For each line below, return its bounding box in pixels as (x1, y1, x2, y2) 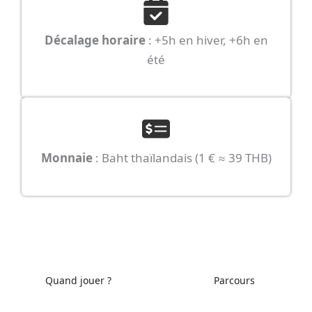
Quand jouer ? (45, 274, 111, 288)
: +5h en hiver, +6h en (145, 31, 268, 48)
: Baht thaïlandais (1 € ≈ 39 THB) (92, 149, 272, 166)
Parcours (213, 274, 255, 288)
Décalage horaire (44, 31, 146, 48)
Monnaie (40, 149, 93, 166)
